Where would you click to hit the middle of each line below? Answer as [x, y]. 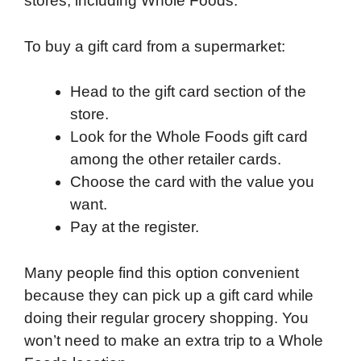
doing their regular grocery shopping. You [166, 317]
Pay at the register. [135, 227]
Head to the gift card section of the [188, 92]
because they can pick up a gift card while [169, 295]
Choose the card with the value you [192, 182]
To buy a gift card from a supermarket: [155, 46]
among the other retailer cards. [176, 160]
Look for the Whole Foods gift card [189, 137]
